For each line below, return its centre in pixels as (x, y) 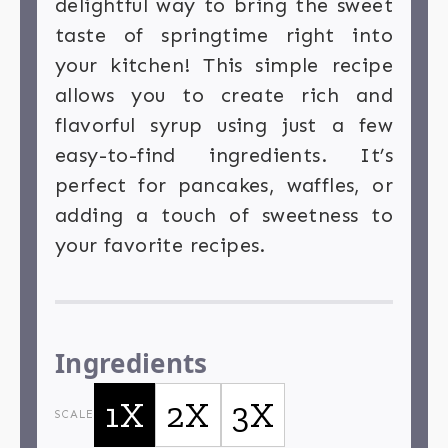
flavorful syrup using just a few (224, 125)
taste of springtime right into (224, 35)
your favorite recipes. (160, 245)
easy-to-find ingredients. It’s (224, 155)
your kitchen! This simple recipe (224, 65)
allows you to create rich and (224, 95)
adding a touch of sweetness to (224, 215)
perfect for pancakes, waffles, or (224, 185)
